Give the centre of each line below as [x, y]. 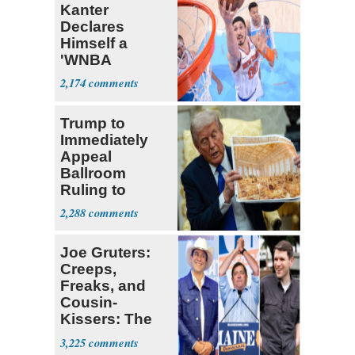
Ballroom [93, 173]
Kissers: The [106, 319]
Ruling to [93, 189]
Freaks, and [103, 286]
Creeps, [88, 269]
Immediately [104, 139]
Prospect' [95, 76]
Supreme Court [115, 206]
